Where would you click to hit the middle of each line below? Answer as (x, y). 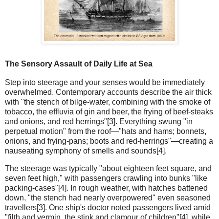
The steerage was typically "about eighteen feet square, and (108, 168)
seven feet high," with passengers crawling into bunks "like (106, 178)
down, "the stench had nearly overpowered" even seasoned (108, 197)
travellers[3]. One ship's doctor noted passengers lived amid (108, 207)
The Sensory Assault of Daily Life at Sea (79, 64)
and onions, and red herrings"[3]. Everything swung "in (99, 121)
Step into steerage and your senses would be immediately (105, 82)
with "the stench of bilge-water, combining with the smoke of (108, 102)
